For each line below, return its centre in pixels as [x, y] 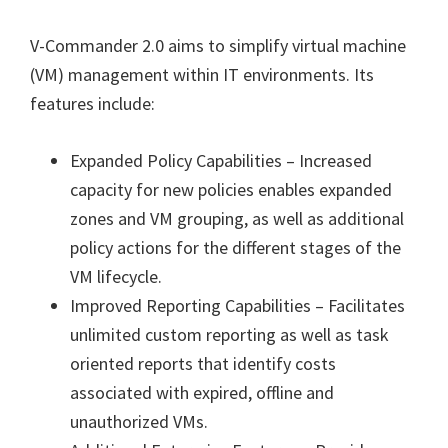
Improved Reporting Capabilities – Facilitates [237, 305]
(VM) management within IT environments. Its [202, 74]
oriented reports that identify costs [203, 363]
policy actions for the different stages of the [235, 247]
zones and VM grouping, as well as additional [237, 218]
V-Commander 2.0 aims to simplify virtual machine [218, 45]
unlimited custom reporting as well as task [229, 334]
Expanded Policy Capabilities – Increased [221, 160]
